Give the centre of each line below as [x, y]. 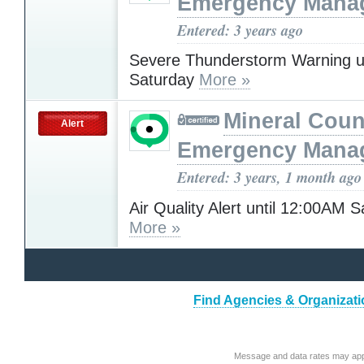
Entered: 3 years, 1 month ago [269, 178]
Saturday [164, 80]
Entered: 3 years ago [240, 30]
